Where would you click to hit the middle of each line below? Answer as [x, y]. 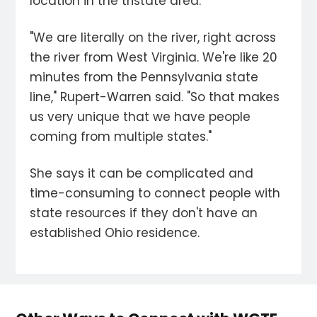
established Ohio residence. [115, 233]
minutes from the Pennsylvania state [144, 77]
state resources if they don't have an [144, 213]
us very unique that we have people [140, 117]
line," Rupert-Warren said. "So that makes [155, 97]
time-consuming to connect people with [155, 194]
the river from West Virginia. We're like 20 [154, 58]
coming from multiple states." [121, 137]
